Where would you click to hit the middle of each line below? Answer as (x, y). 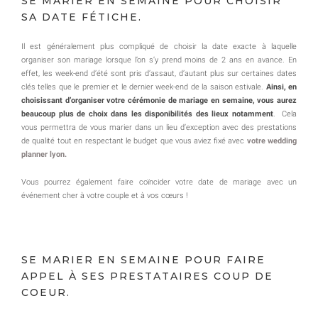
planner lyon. (44, 154)
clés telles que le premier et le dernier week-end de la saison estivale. (144, 87)
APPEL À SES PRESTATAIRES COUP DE (147, 276)
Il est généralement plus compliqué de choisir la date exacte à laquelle (159, 46)
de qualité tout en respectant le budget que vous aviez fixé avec (134, 141)
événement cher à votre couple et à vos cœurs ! (104, 195)
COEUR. (46, 292)
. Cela (285, 114)
